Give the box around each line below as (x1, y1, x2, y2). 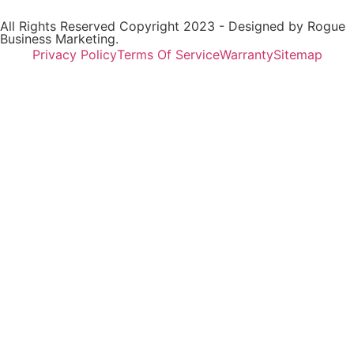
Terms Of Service (116, 46, 220, 62)
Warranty (219, 46, 273, 62)
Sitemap (273, 46, 322, 62)
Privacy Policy (32, 46, 117, 62)
